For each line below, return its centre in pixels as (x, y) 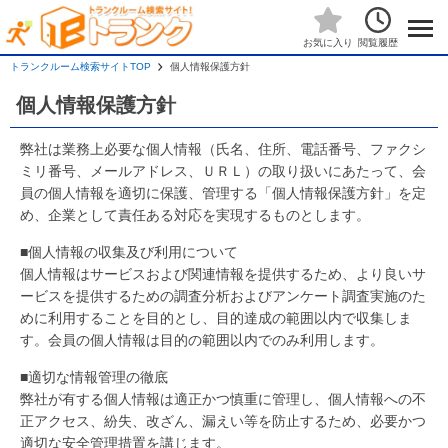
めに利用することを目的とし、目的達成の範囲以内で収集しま (216, 318)
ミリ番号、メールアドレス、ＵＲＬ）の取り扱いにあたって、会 (223, 171)
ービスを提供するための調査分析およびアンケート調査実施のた (223, 296)
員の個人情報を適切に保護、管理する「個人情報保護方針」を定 (223, 193)
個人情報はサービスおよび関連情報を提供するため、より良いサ (223, 274)
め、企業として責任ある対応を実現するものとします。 (195, 215)
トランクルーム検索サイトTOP (80, 66)
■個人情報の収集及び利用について (129, 252)
